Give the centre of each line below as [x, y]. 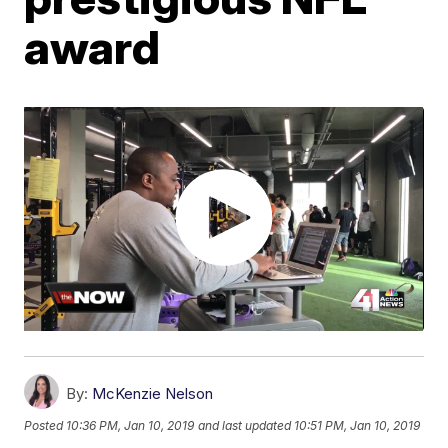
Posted [45, 425]
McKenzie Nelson [153, 394]
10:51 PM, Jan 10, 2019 [357, 425]
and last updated [245, 425]
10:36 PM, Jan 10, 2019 [130, 425]
